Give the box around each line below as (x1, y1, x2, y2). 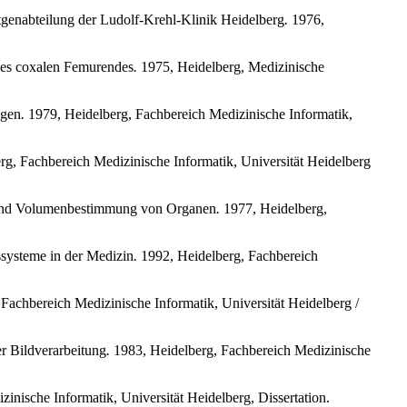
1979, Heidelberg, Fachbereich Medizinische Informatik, (25, 105, 352, 122)
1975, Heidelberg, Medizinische (137, 58, 324, 74)
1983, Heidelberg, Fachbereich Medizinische (110, 342, 371, 358)
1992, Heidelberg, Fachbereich (137, 247, 318, 263)
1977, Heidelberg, (220, 200, 327, 216)
